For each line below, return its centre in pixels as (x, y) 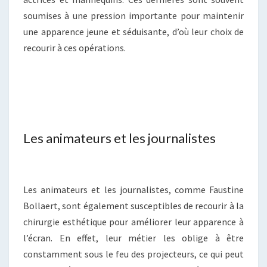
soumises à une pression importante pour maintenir (133, 16)
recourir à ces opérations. (74, 48)
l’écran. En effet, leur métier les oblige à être (133, 238)
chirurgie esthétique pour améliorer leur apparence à (133, 222)
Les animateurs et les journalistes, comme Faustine (133, 190)
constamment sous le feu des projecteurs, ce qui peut (133, 254)
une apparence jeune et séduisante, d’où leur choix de (133, 32)
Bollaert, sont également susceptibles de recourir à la (133, 206)
